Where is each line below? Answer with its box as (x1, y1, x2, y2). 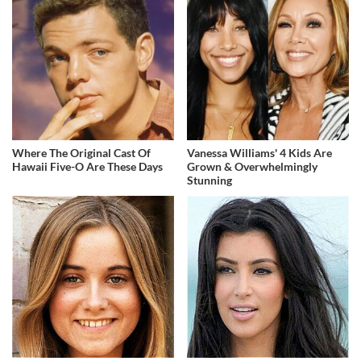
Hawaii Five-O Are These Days (12, 160, 163, 174)
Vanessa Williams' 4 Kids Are (187, 146, 333, 160)
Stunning (187, 173, 233, 188)
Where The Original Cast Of (12, 146, 151, 160)
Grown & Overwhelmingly (187, 160, 318, 174)
